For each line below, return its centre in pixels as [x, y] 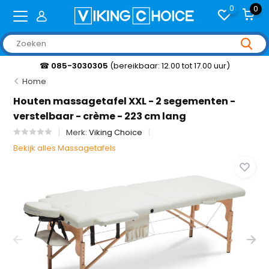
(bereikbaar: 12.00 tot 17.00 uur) [170, 65]
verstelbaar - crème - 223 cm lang [100, 116]
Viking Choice [116, 132]
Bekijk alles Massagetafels [65, 148]
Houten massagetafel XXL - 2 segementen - [125, 101]
